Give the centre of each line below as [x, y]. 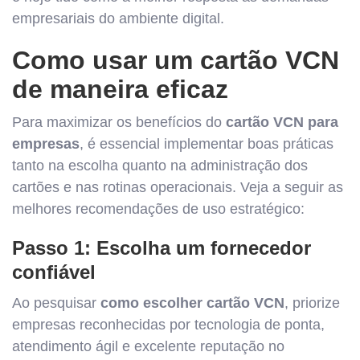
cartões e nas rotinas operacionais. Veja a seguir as [178, 187]
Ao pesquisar [56, 303]
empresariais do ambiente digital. [118, 18]
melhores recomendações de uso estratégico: [158, 209]
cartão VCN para [282, 122]
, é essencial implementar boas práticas [207, 144]
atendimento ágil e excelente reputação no [148, 346]
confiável [54, 272]
